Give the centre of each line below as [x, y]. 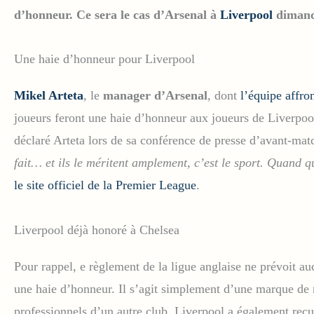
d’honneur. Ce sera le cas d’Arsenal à [117, 14]
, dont [224, 96]
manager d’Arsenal [155, 96]
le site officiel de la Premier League [105, 185]
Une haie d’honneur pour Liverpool [104, 59]
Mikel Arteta [49, 96]
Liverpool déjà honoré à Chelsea [97, 230]
